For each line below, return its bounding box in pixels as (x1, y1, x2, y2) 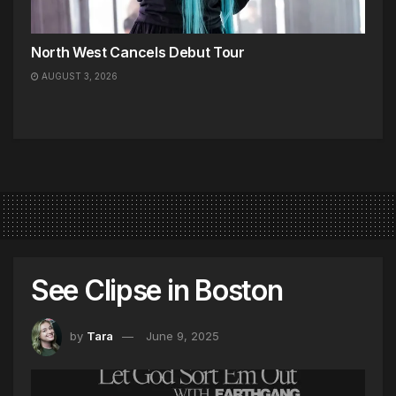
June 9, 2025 (146, 329, 219, 344)
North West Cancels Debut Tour (31, 43, 245, 62)
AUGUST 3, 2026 (39, 71, 118, 82)
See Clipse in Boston (31, 273, 283, 308)
